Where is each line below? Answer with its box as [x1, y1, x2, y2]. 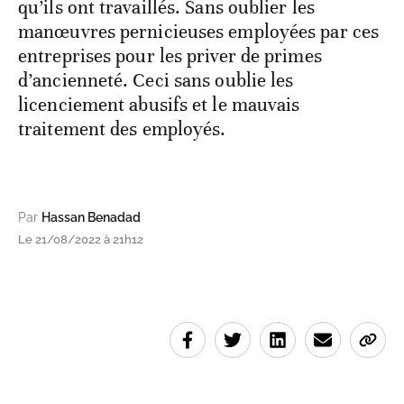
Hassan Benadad [41, 210, 141, 225]
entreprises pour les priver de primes [18, 44, 322, 69]
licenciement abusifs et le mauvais [18, 93, 300, 117]
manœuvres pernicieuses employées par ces [18, 20, 380, 44]
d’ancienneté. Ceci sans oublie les [18, 69, 294, 93]
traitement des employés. [18, 117, 226, 142]
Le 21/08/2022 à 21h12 [18, 233, 143, 247]
